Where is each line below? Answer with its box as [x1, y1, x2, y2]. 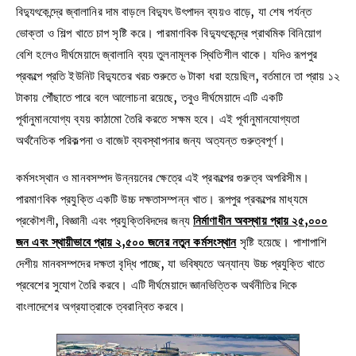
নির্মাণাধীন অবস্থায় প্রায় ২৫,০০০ [193, 213, 328, 229]
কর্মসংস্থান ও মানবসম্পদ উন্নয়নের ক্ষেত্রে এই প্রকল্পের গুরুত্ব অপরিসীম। [16, 170, 309, 186]
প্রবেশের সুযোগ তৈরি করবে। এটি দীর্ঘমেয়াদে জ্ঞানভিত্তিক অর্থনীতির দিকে [16, 277, 298, 293]
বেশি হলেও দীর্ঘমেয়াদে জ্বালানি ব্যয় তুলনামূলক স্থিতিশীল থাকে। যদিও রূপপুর [16, 46, 317, 62]
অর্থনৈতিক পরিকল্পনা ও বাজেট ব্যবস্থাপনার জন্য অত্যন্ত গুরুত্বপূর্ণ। [16, 132, 285, 148]
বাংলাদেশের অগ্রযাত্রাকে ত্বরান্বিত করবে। [16, 299, 186, 315]
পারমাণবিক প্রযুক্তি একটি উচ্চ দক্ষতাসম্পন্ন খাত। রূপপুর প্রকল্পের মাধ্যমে [16, 192, 308, 207]
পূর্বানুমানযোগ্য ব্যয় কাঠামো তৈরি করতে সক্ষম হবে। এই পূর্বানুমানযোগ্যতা [16, 110, 300, 126]
